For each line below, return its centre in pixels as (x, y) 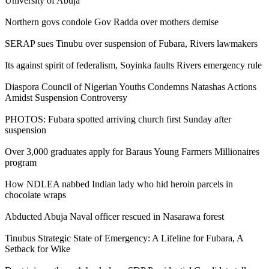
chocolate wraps (35, 195)
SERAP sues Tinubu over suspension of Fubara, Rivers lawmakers (131, 43)
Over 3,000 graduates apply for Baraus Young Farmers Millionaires (132, 151)
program (21, 162)
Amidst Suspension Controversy (66, 97)
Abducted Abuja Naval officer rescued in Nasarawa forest (114, 216)
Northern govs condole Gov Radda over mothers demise (112, 22)
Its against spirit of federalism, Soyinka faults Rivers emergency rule (133, 65)
